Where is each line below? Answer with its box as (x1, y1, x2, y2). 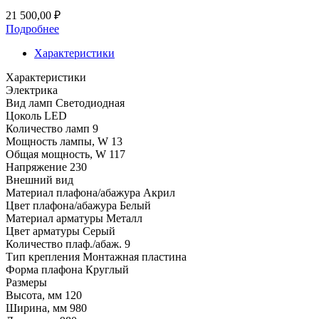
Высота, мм (6, 288, 62, 301)
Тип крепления (6, 250, 80, 263)
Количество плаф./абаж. (6, 237, 122, 250)
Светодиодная (56, 96, 125, 109)
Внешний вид (6, 173, 73, 186)
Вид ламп (6, 96, 53, 109)
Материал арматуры (6, 211, 103, 224)
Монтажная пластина (83, 250, 187, 263)
